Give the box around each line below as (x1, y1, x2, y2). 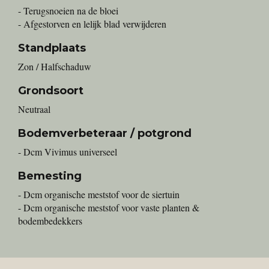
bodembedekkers (18, 214, 82, 227)
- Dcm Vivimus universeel (18, 145, 117, 158)
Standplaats (18, 41, 86, 55)
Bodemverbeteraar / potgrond (18, 127, 192, 140)
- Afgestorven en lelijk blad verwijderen (18, 17, 166, 30)
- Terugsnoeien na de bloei (18, 4, 118, 17)
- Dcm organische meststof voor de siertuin (18, 188, 180, 201)
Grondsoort (18, 84, 83, 97)
